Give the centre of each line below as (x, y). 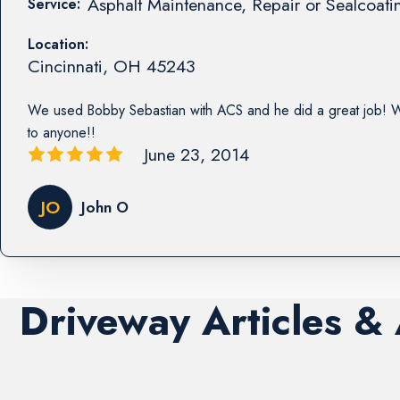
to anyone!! (61, 132)
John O (104, 208)
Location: (58, 44)
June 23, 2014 (196, 154)
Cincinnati (65, 66)
